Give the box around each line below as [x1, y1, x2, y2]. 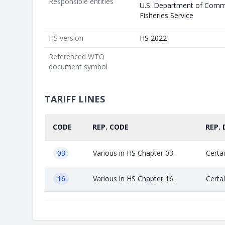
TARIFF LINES [45, 92, 105, 105]
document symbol [49, 61, 107, 71]
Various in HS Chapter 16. [93, 173, 175, 183]
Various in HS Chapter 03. [93, 148, 175, 158]
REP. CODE [92, 122, 129, 132]
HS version [49, 33, 83, 43]
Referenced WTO [49, 51, 104, 61]
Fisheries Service [140, 10, 193, 20]
